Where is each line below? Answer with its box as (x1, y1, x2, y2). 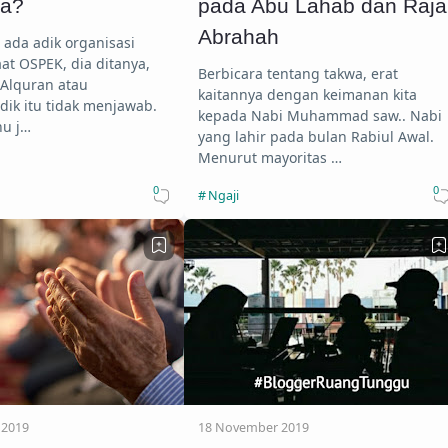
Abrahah (197, 25, 279, 49)
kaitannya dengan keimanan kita (197, 84, 417, 104)
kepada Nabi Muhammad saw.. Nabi (197, 105, 442, 125)
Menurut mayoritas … (197, 147, 342, 167)
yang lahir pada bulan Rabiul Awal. (197, 126, 434, 146)
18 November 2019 (197, 418, 309, 436)
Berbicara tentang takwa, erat (197, 63, 398, 83)
